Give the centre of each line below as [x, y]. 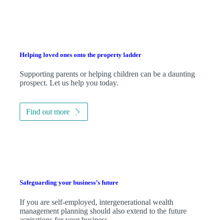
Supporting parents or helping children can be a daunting [107, 74]
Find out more [48, 112]
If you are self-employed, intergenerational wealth [97, 202]
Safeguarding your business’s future [69, 183]
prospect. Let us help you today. [69, 83]
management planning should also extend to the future [103, 211]
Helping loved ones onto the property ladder [80, 55]
